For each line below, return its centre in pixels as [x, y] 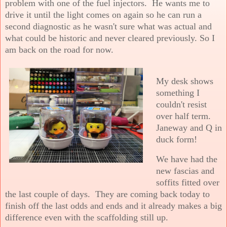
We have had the [187, 159]
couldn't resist [181, 104]
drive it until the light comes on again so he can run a [103, 14]
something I [178, 92]
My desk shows [185, 81]
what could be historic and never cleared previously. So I [110, 38]
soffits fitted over [188, 182]
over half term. [183, 116]
